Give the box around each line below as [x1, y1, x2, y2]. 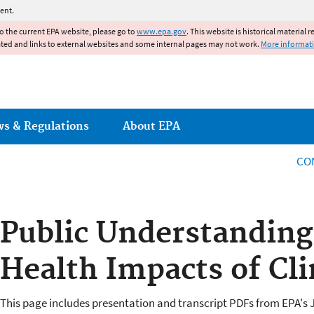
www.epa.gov [137, 26, 186, 36]
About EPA [123, 119, 180, 133]
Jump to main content [103, 1, 211, 15]
